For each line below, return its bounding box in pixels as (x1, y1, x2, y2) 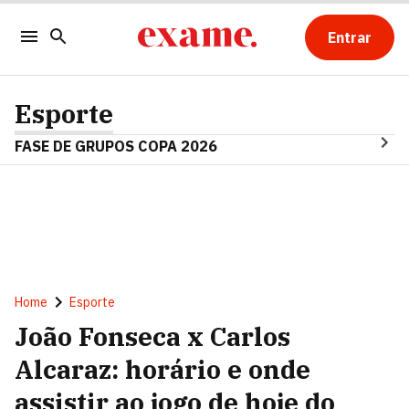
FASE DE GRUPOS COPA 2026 (15, 137, 217, 155)
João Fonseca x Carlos (15, 320, 290, 353)
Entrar (327, 28, 372, 47)
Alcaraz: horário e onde (15, 352, 310, 386)
